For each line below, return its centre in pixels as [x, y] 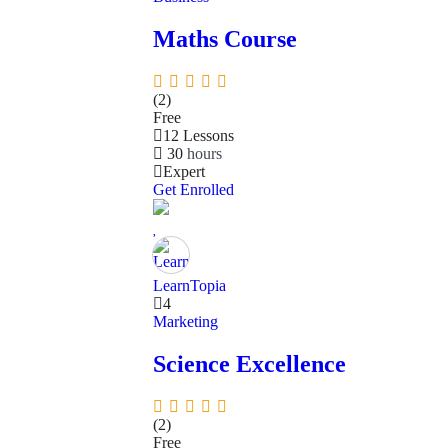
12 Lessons [198, 136]
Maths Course [225, 39]
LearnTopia [189, 286]
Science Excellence [249, 363]
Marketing [185, 322]
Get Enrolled [193, 190]
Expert [184, 172]
